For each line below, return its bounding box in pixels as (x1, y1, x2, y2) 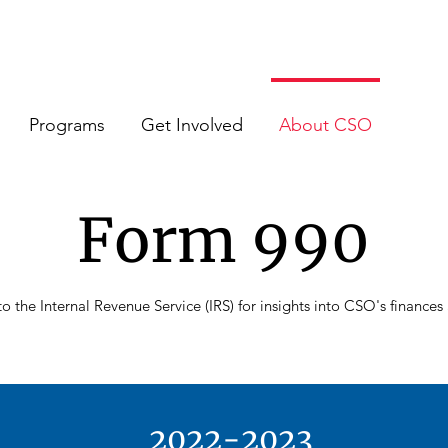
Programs (29, 114, 105, 136)
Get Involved (141, 114, 243, 136)
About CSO (279, 114, 372, 136)
